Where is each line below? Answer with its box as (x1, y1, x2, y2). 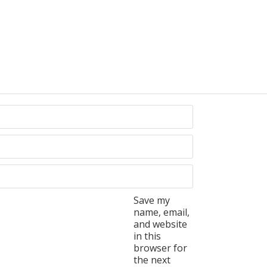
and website (133, 218, 187, 231)
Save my (133, 194, 170, 207)
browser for (133, 241, 187, 254)
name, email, (133, 206, 190, 219)
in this (133, 229, 161, 243)
